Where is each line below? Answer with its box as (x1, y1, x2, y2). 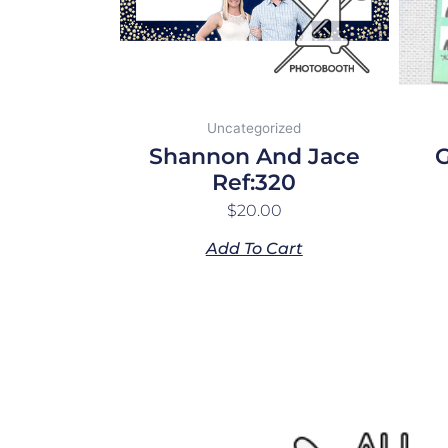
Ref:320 (212, 169, 297, 197)
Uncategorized (207, 120, 302, 137)
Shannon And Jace (148, 143, 360, 171)
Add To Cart (205, 239, 303, 259)
